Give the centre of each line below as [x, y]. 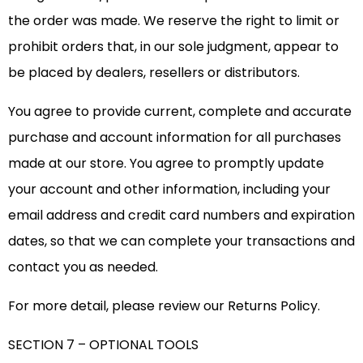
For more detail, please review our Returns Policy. [164, 306]
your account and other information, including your [169, 190]
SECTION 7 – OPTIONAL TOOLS [103, 345]
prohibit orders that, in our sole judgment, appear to [173, 47]
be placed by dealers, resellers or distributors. [154, 73]
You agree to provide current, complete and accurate [180, 112]
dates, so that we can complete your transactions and [181, 241]
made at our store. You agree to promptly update [166, 164]
